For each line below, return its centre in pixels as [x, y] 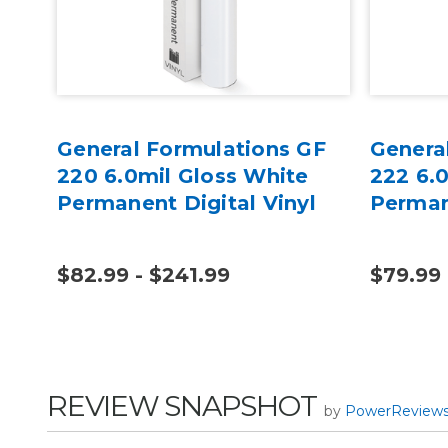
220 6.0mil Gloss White [183, 176]
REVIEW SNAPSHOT [182, 406]
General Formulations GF [191, 149]
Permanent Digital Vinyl [186, 203]
